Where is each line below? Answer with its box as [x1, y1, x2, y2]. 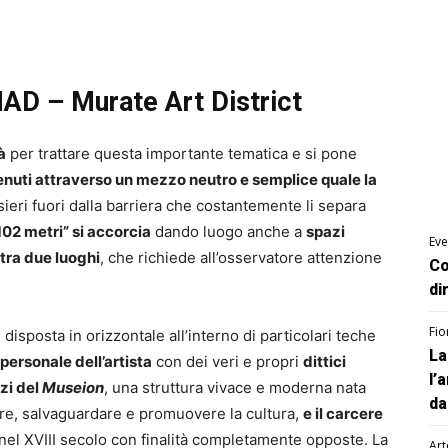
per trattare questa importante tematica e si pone [6, 144, 357, 164]
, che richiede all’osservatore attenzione [100, 248, 382, 268]
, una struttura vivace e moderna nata [104, 378, 366, 398]
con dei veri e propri [152, 352, 303, 372]
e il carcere [303, 404, 383, 424]
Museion [42, 378, 104, 398]
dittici [303, 352, 346, 372]
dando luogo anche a [151, 222, 306, 242]
